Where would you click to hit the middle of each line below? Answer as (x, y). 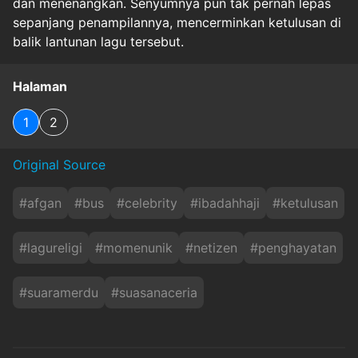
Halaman (40, 86)
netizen (215, 248)
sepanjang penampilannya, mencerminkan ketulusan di (177, 22)
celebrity (151, 203)
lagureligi (55, 248)
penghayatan (297, 248)
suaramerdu (63, 292)
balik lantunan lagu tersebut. (98, 42)
